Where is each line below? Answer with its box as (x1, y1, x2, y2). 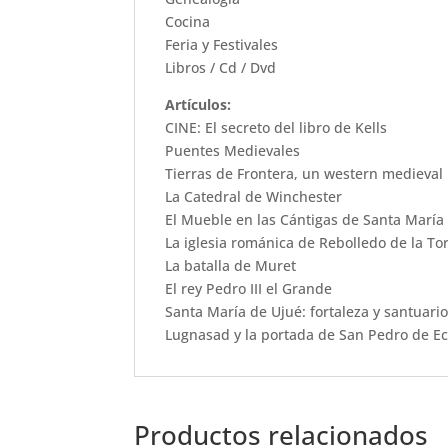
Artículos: (165, 95, 232, 114)
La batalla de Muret (165, 256, 297, 275)
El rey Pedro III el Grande (165, 279, 333, 298)
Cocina (165, 12, 211, 31)
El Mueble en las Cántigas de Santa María (165, 210, 445, 229)
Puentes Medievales (165, 141, 301, 160)
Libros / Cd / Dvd (165, 58, 277, 77)
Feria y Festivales (165, 35, 279, 54)
